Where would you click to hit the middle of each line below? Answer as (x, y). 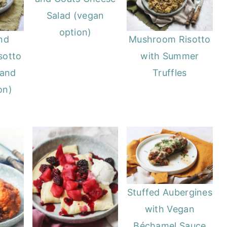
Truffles (170, 73)
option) (75, 32)
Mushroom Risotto (169, 40)
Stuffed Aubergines (170, 192)
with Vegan (169, 209)
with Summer (170, 56)
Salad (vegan (75, 16)
